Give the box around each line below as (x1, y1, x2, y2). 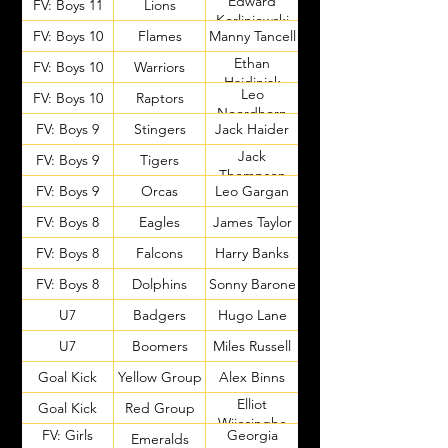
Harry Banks (215, 243, 289, 262)
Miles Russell (213, 336, 291, 355)
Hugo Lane (217, 305, 287, 324)
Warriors (134, 57, 185, 76)
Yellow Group (117, 367, 202, 386)
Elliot (237, 395, 267, 413)
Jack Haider (215, 119, 289, 138)
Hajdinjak (223, 73, 281, 91)
